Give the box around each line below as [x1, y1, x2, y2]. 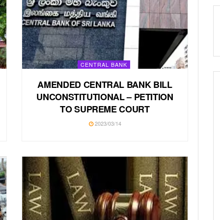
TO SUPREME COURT [60, 102, 150, 115]
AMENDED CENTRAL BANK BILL [37, 78, 172, 91]
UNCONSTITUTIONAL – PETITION [36, 90, 173, 103]
